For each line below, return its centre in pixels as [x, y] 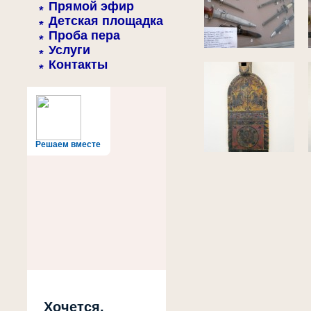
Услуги [69, 50]
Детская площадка [106, 21]
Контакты [78, 65]
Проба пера [84, 35]
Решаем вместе [68, 144]
